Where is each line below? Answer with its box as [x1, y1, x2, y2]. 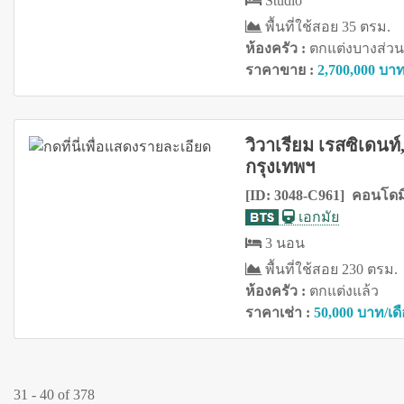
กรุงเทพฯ [244, 157, 315, 178]
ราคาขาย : [244, 62, 317, 78]
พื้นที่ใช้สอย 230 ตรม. [261, 262, 398, 278]
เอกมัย [294, 209, 339, 225]
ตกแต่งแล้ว [308, 283, 379, 299]
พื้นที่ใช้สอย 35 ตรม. [261, 19, 390, 35]
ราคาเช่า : [244, 305, 314, 321]
